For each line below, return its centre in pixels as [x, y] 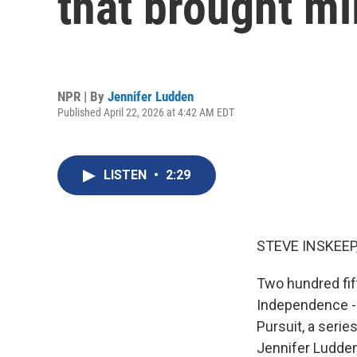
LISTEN [127, 175]
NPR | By [82, 96]
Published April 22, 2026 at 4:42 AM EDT [146, 112]
